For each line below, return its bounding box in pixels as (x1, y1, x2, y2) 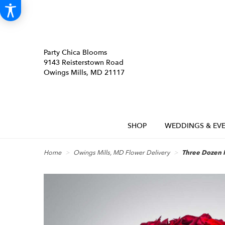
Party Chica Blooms (44, 48, 107, 57)
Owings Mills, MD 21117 (44, 68, 125, 77)
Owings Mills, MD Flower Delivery (73, 148, 170, 158)
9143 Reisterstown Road (44, 58, 124, 67)
